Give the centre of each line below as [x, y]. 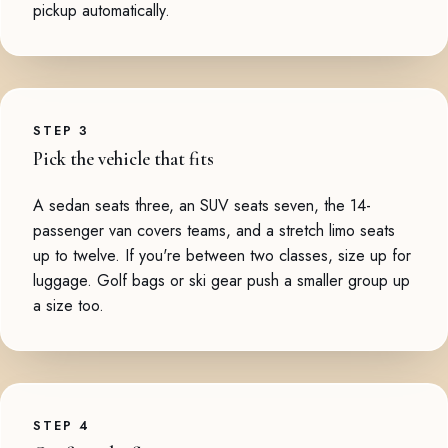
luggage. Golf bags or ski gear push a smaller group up [221, 280]
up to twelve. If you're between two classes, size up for [222, 255]
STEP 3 [61, 130]
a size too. [68, 305]
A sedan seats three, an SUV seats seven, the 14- [202, 205]
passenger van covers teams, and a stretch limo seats [214, 230]
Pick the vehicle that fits [123, 158]
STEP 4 [62, 425]
